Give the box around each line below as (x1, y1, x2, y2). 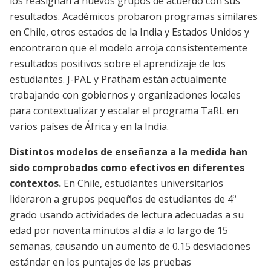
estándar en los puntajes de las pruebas (10, 255, 191, 269)
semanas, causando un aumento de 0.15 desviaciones (10, 240, 250, 253)
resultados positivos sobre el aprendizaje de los (10, 57, 226, 71)
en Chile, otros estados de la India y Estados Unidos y (10, 25, 249, 39)
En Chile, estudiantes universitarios (61, 177, 223, 191)
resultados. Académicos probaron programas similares (10, 10, 258, 24)
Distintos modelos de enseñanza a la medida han (10, 145, 247, 159)
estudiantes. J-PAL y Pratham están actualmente (10, 73, 227, 87)
